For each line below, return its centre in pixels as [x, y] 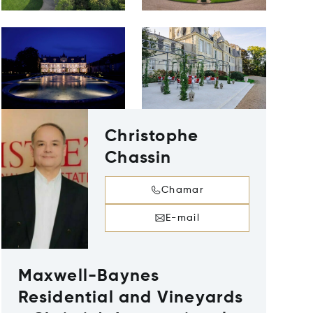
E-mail [183, 218]
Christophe [152, 136]
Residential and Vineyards [131, 298]
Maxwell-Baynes [89, 276]
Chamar [183, 190]
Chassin [138, 158]
